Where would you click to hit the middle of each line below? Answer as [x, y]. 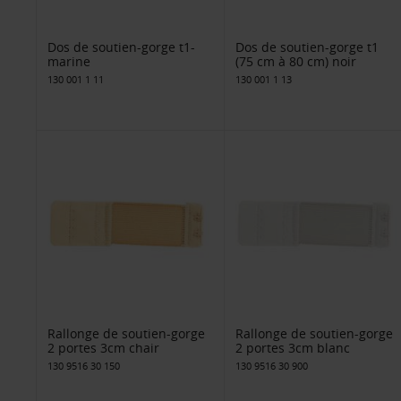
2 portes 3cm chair [103, 347]
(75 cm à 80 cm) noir [295, 62]
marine [69, 62]
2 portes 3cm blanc [292, 347]
